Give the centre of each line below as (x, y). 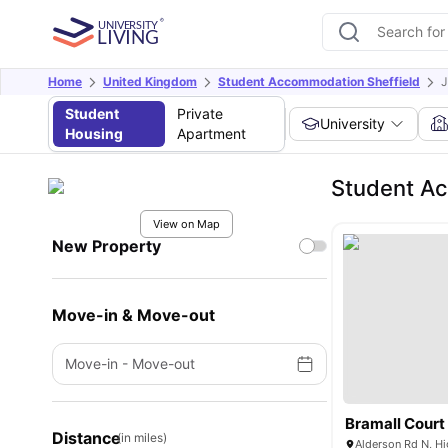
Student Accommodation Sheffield (319, 81)
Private (199, 113)
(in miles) (142, 437)
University (353, 123)
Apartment (211, 133)
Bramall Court (395, 423)
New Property (106, 246)
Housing (94, 133)
